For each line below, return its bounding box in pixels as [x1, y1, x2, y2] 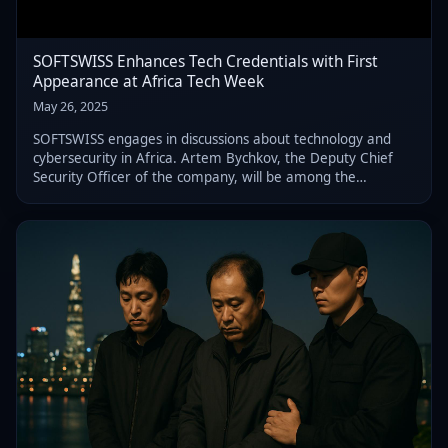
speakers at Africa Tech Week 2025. [33, 186, 260, 205]
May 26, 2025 [33, 97, 108, 115]
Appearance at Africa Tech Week [33, 71, 264, 93]
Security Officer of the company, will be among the [33, 167, 356, 186]
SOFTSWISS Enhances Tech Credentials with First [33, 51, 378, 73]
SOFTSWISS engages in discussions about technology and [33, 129, 391, 148]
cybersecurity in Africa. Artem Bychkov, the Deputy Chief [33, 148, 393, 167]
